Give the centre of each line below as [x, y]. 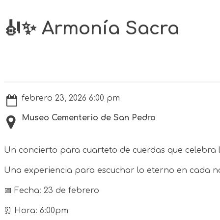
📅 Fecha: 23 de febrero [52, 190]
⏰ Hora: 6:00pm [36, 210]
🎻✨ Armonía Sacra [92, 28]
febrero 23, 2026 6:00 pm [71, 98]
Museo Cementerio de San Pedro [89, 118]
